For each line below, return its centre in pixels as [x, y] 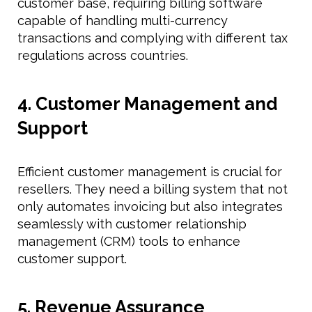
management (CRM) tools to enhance [129, 241]
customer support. [72, 258]
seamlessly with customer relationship [132, 224]
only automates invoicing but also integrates [150, 206]
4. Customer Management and [147, 103]
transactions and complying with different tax [153, 38]
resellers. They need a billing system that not [153, 189]
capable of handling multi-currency [123, 20]
